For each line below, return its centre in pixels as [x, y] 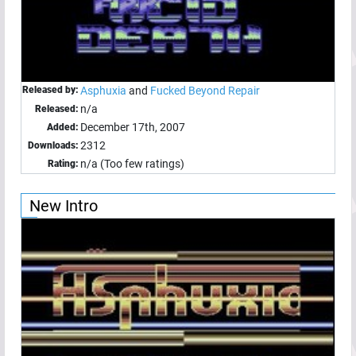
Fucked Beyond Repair [205, 91]
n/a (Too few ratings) [132, 164]
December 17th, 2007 [133, 128]
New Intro [64, 206]
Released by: [50, 90]
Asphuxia [103, 91]
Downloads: [53, 146]
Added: [63, 128]
